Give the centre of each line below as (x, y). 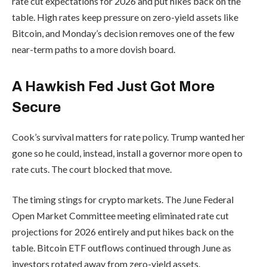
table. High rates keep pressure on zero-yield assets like (125, 17)
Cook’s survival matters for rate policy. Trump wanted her (128, 136)
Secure (36, 107)
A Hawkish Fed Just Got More (113, 86)
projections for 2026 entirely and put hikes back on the (123, 232)
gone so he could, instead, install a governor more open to (127, 153)
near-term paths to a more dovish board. (94, 49)
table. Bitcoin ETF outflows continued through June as (122, 248)
